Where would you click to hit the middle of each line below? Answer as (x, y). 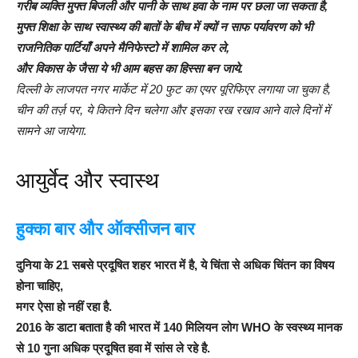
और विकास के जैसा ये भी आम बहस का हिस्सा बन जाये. (129, 69)
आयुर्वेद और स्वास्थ (88, 181)
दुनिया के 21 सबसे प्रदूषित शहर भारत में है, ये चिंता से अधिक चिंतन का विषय (175, 265)
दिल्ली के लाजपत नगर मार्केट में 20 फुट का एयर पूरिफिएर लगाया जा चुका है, (173, 89)
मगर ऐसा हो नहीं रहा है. (64, 307)
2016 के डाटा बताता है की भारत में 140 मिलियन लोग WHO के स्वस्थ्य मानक (179, 328)
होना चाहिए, (40, 286)
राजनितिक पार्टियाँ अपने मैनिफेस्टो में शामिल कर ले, (123, 48)
